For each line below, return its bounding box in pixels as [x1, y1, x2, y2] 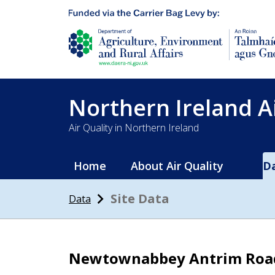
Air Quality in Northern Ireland [69, 121, 199, 135]
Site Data [110, 190, 169, 207]
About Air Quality [131, 158, 223, 174]
